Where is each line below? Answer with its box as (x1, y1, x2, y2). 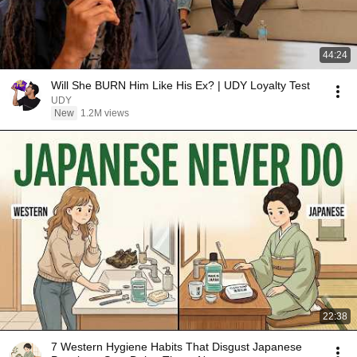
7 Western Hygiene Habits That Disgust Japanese (51, 340, 302, 353)
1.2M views (80, 108, 129, 119)
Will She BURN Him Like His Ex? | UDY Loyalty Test (51, 79, 310, 92)
